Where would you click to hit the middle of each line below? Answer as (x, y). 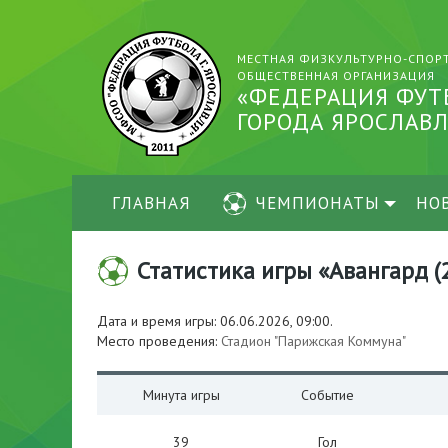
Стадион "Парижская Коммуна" (313, 341)
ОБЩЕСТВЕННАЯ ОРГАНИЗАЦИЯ (336, 75)
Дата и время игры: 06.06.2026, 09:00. (215, 321)
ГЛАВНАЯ (151, 203)
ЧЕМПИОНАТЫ (317, 203)
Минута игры (181, 395)
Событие (327, 395)
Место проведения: (159, 341)
